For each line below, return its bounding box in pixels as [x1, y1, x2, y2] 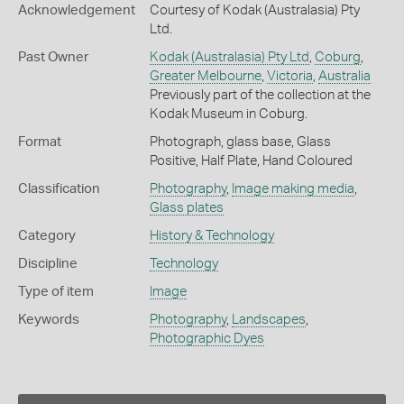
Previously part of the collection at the [149, 87, 371, 102]
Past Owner [18, 50, 88, 64]
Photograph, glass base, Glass [149, 134, 331, 149]
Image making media [231, 181, 354, 196]
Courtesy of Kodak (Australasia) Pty [149, 3, 360, 17]
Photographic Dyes [149, 331, 264, 345]
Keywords [18, 312, 79, 326]
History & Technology [149, 228, 274, 243]
